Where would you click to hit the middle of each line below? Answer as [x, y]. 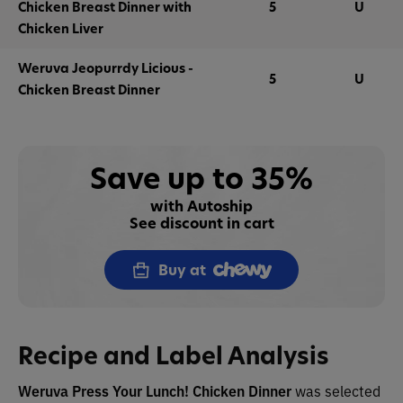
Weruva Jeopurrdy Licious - [106, 68]
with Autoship [201, 206]
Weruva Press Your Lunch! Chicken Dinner [157, 390]
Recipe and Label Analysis [174, 356]
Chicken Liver [61, 28]
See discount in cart [201, 223]
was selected [338, 390]
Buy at [182, 270]
